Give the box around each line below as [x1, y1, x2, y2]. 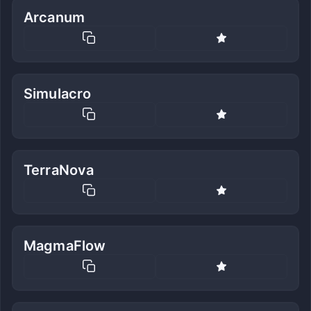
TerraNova [24, 161, 94, 178]
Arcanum [24, 9, 85, 26]
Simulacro [24, 85, 92, 102]
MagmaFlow [24, 237, 106, 255]
